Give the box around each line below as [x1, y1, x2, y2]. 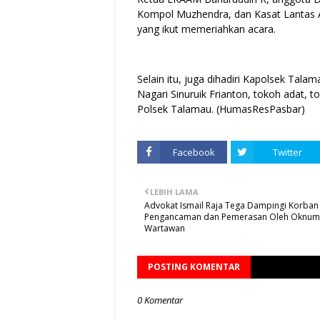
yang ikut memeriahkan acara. [137, 21, 276, 36]
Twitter [272, 145, 302, 159]
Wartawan [144, 221, 185, 234]
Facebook [172, 145, 215, 159]
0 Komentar [137, 293, 183, 306]
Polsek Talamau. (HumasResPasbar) [137, 101, 305, 116]
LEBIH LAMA [150, 186, 199, 197]
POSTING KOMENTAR [148, 260, 240, 273]
